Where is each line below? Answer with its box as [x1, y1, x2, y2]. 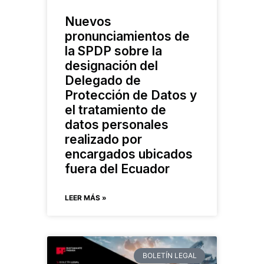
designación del [65, 58, 158, 73]
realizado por [65, 131, 142, 147]
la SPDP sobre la [65, 43, 162, 58]
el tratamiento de [65, 102, 166, 117]
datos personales [65, 117, 169, 132]
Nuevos [65, 14, 111, 29]
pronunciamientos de [65, 28, 190, 44]
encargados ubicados [65, 146, 193, 161]
